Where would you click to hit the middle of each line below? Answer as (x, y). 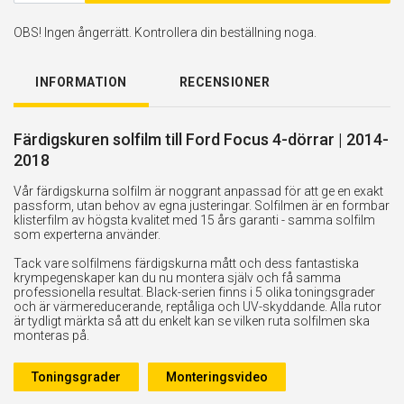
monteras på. (51, 335)
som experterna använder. (87, 234)
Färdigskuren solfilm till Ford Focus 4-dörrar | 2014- (201, 139)
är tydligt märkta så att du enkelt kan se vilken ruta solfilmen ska (192, 321)
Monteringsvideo (217, 376)
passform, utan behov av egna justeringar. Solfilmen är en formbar (202, 205)
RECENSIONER (224, 82)
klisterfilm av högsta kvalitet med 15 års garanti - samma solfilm (194, 220)
